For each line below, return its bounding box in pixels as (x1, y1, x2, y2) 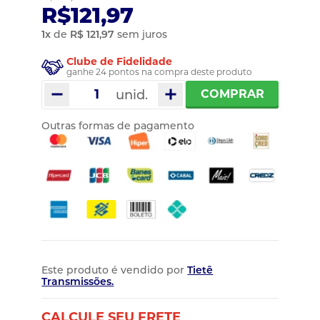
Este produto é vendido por (41, 264, 188, 277)
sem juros (114, 27, 168, 41)
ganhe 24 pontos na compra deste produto (66, 66, 253, 77)
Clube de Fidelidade (66, 54, 173, 68)
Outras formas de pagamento (41, 119, 195, 132)
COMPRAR (200, 87, 264, 101)
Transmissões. (41, 275, 114, 289)
